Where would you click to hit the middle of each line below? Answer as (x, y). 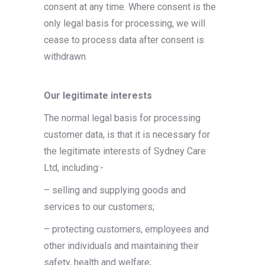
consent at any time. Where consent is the (130, 7)
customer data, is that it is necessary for (127, 135)
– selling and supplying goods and (115, 190)
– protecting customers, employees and (126, 229)
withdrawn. (66, 56)
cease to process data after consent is (124, 40)
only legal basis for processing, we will (125, 23)
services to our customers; (99, 207)
